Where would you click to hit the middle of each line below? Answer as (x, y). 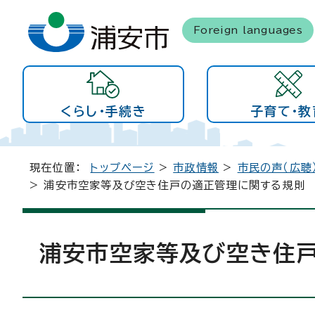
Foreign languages (247, 30)
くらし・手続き (103, 111)
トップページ (122, 168)
